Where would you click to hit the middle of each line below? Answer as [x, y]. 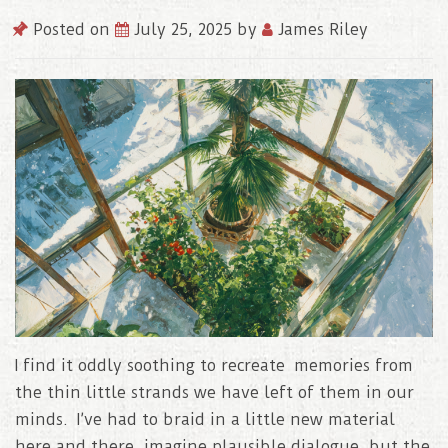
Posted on [71, 30]
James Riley [320, 30]
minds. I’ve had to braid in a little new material [205, 420]
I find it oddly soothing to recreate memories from [214, 366]
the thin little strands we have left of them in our [214, 393]
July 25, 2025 [185, 30]
